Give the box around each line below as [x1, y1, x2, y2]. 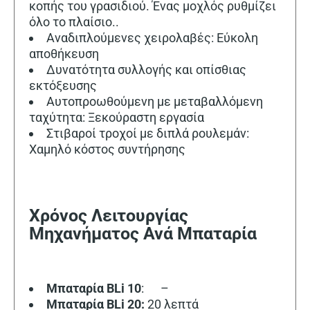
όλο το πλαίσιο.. [29, 14, 119, 29]
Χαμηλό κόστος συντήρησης [29, 141, 185, 156]
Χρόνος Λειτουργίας [29, 206, 188, 226]
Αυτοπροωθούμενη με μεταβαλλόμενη [46, 93, 263, 109]
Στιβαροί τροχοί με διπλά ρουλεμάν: [46, 125, 249, 140]
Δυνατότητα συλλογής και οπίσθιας [46, 62, 246, 77]
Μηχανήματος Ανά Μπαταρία [29, 224, 257, 244]
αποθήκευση [29, 46, 99, 61]
